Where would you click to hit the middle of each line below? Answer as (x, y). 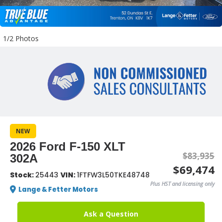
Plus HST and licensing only (182, 184)
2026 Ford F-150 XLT (68, 146)
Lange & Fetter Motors (58, 189)
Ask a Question (111, 214)
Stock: (23, 175)
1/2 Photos (21, 38)
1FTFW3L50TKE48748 (113, 175)
